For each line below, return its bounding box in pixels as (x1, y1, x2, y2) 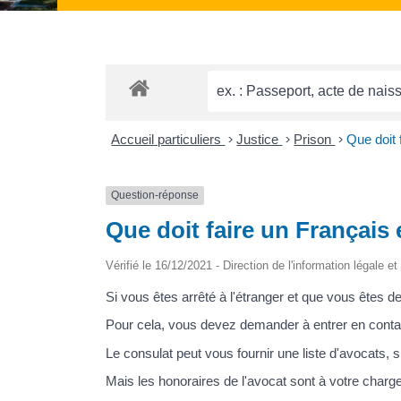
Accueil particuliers (111, 132, 226, 148)
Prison (294, 132, 336, 148)
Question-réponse (110, 189, 199, 202)
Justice (236, 132, 283, 148)
